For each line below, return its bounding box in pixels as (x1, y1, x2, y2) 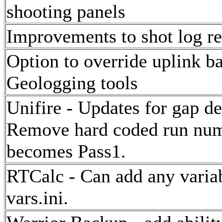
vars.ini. (6, 187, 68, 208)
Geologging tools (6, 72, 138, 93)
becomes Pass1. (6, 140, 126, 162)
